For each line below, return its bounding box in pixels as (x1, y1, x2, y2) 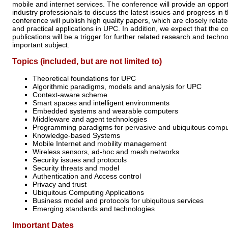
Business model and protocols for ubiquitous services (33, 196, 204, 205)
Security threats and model (33, 164, 119, 173)
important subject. (12, 41, 70, 49)
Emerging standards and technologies (33, 205, 155, 213)
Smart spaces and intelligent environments (33, 99, 169, 107)
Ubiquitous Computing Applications (33, 188, 144, 197)
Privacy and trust (33, 180, 87, 189)
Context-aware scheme (33, 91, 107, 99)
